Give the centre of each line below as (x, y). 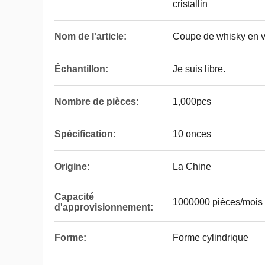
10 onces (192, 134)
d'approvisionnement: (104, 207)
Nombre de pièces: (97, 101)
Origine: (72, 167)
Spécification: (85, 134)
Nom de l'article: (91, 36)
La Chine (192, 167)
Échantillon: (81, 69)
